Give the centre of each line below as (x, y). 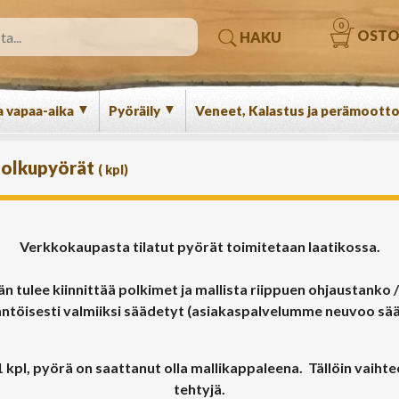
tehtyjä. (199, 389)
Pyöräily (136, 110)
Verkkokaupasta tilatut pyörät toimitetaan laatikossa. (199, 246)
